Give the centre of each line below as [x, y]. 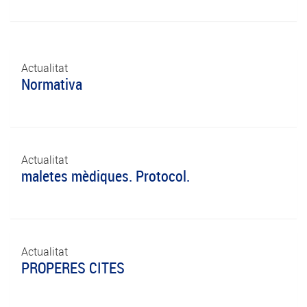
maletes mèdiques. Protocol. [106, 176]
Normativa [52, 84]
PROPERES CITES [73, 268]
